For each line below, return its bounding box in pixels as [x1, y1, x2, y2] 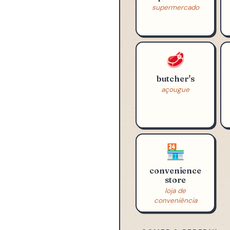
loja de [165, 210, 186, 220]
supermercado [151, 27, 199, 36]
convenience [149, 189, 201, 200]
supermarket [148, 15, 202, 26]
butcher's [156, 98, 195, 108]
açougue [161, 109, 190, 119]
